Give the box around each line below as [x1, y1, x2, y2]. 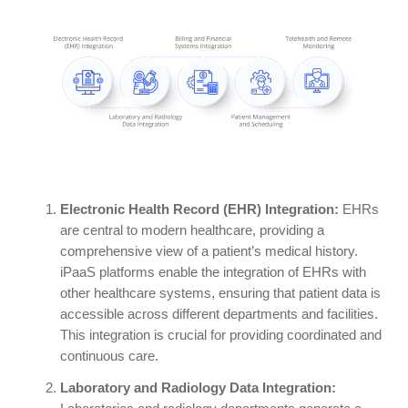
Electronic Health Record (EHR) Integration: [59, 202, 339, 218]
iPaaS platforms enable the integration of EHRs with [59, 265, 366, 280]
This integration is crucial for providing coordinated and [59, 328, 382, 343]
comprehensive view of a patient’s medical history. [59, 244, 358, 260]
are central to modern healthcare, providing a [59, 223, 324, 239]
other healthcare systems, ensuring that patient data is [59, 286, 381, 301]
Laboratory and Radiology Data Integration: [59, 381, 336, 396]
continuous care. [59, 349, 158, 364]
